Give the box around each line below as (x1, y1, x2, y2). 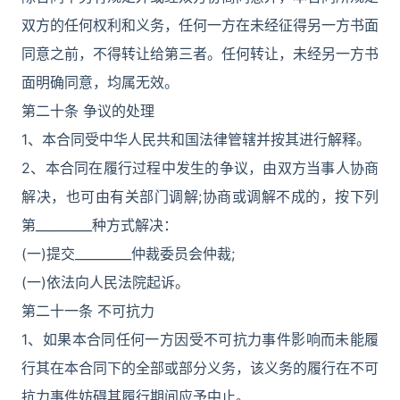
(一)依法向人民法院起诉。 (21, 273, 189, 291)
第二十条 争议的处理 (21, 102, 154, 120)
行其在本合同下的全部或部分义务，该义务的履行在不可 (21, 359, 379, 377)
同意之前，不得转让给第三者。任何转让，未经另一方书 (21, 45, 379, 62)
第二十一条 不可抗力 (21, 302, 154, 320)
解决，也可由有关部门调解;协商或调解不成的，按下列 (21, 187, 379, 205)
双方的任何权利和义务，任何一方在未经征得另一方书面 (21, 16, 379, 34)
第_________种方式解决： (21, 216, 178, 234)
